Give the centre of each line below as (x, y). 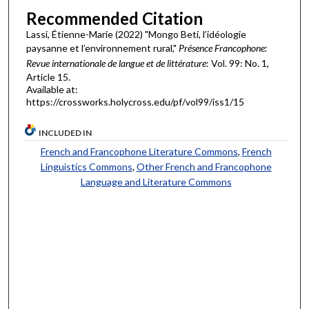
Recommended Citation (114, 19)
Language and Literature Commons (156, 181)
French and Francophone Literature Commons (139, 151)
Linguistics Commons (86, 166)
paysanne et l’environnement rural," (102, 48)
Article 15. (48, 77)
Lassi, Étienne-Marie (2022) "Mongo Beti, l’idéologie (136, 34)
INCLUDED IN (66, 132)
